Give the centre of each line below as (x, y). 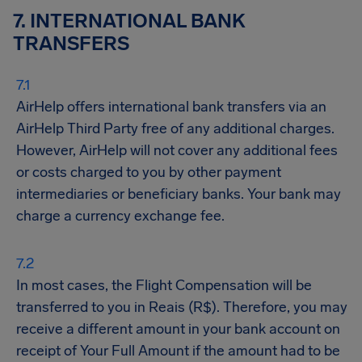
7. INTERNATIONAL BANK (129, 21)
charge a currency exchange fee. (122, 216)
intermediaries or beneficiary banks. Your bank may (179, 194)
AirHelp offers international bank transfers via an (171, 107)
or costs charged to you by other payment (149, 172)
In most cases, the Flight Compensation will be (164, 285)
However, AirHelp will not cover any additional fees (177, 150)
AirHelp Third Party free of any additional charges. (175, 128)
